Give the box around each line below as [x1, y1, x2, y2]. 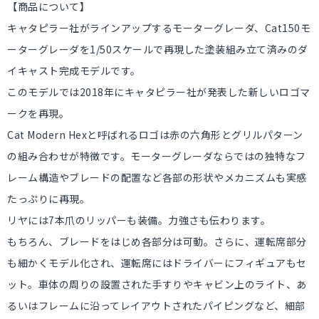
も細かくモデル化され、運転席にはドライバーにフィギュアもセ [7, 256, 307, 270]
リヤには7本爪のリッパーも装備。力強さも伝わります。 [7, 213, 271, 227]
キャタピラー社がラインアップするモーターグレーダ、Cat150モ [7, 21, 310, 35]
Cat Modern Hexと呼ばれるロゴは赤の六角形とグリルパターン [7, 127, 303, 142]
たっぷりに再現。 [7, 192, 90, 206]
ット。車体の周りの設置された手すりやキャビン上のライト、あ [7, 277, 307, 291]
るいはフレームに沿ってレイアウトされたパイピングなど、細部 [7, 298, 305, 313]
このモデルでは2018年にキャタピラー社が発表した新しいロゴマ [7, 85, 310, 99]
